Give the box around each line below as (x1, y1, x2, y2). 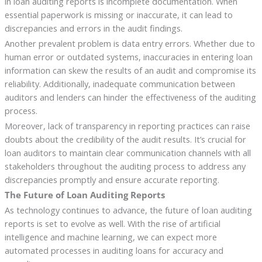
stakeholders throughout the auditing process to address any (4, 160, 246, 172)
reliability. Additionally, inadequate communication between (4, 77, 235, 89)
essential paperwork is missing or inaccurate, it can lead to (4, 8, 233, 20)
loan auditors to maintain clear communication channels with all (4, 146, 251, 158)
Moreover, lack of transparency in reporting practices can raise (4, 119, 250, 132)
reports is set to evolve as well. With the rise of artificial (4, 217, 220, 229)
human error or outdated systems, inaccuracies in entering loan (4, 50, 253, 63)
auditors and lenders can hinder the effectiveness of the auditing (4, 91, 256, 103)
